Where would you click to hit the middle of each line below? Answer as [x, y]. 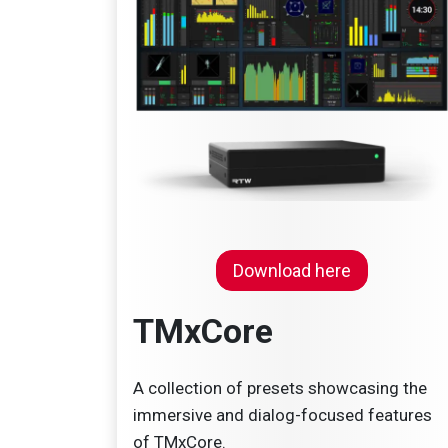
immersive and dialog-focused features [282, 414]
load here [314, 270]
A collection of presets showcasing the [280, 387]
